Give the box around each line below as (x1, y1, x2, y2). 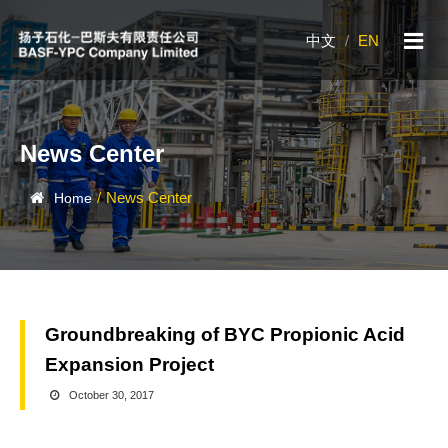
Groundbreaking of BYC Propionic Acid (45, 324, 405, 345)
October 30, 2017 (69, 389, 155, 401)
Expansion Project (45, 354, 214, 375)
